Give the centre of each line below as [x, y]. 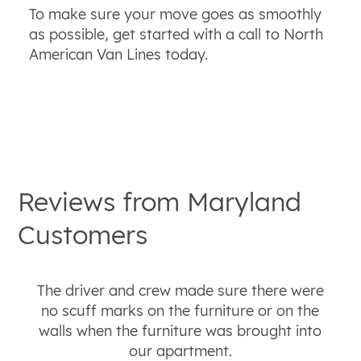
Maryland [245, 201]
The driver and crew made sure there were [180, 291]
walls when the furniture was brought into [180, 331]
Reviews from [103, 201]
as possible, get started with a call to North [176, 34]
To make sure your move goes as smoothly [175, 14]
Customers [83, 234]
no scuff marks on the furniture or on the [180, 311]
